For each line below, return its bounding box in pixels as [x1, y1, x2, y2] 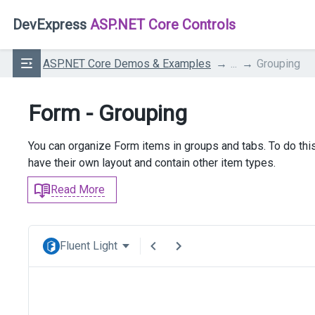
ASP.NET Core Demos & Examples [43, 56, 211, 70]
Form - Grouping [28, 100, 187, 127]
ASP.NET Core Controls [86, 16, 236, 33]
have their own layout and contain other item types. [28, 156, 276, 169]
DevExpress [13, 16, 86, 33]
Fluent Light [60, 239, 117, 252]
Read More [51, 183, 105, 196]
